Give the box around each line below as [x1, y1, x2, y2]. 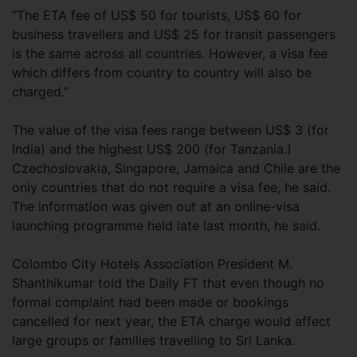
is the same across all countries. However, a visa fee [12, 45, 328, 61]
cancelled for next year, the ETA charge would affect [12, 313, 331, 329]
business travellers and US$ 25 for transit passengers [12, 26, 335, 42]
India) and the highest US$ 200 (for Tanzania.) [12, 141, 292, 157]
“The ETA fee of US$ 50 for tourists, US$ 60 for [12, 7, 301, 23]
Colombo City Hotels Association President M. [12, 256, 292, 272]
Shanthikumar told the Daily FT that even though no [12, 275, 324, 291]
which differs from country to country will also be [12, 65, 312, 80]
